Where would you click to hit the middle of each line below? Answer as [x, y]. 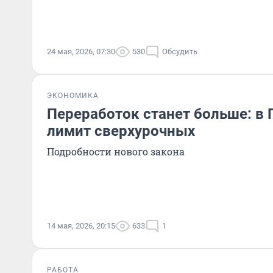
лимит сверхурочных [121, 131]
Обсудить [180, 51]
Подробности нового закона [116, 151]
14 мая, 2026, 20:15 [81, 226]
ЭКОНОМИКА [73, 96]
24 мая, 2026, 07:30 [81, 51]
